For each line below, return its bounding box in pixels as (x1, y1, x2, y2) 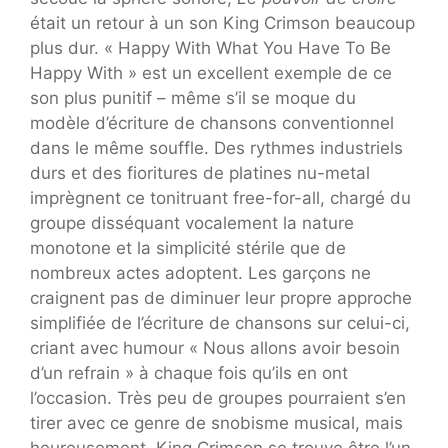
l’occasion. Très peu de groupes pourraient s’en (30, 387, 406, 408)
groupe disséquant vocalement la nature (30, 212, 354, 233)
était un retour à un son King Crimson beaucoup (30, 12, 415, 33)
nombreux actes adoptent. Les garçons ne (30, 262, 371, 283)
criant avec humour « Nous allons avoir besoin (30, 337, 400, 358)
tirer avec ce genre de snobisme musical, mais (30, 412, 403, 433)
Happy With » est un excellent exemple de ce (30, 62, 392, 83)
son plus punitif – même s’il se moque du (30, 87, 356, 108)
